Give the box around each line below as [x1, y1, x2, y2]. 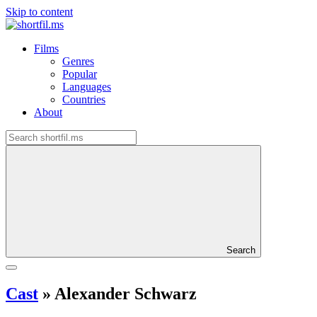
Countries [62, 93, 105, 105]
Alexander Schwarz [51, 284, 197, 303]
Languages [62, 81, 111, 93]
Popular [62, 68, 97, 80]
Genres [62, 55, 94, 67]
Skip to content [6, 6, 73, 18]
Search [226, 245, 255, 255]
